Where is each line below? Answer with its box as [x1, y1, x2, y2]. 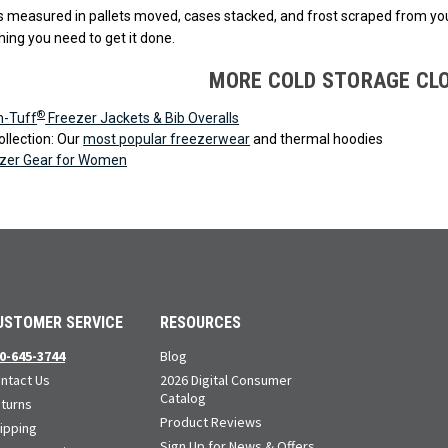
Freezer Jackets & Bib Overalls [45, 109, 240, 126]
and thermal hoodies [250, 130, 384, 147]
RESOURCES [160, 312, 242, 332]
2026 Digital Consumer [160, 370, 293, 389]
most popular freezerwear [83, 130, 251, 147]
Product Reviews [160, 412, 263, 431]
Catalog [160, 388, 207, 407]
